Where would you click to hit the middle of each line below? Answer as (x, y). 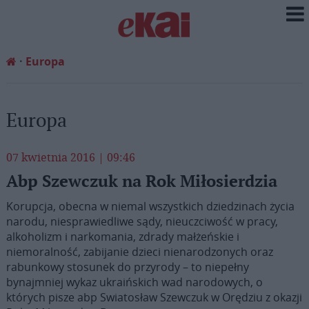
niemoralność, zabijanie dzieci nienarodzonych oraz (139, 252)
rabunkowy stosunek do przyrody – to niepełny (127, 267)
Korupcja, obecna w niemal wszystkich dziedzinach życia (150, 206)
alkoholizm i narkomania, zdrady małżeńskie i (122, 237)
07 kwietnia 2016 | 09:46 (70, 157)
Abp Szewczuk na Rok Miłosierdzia (141, 182)
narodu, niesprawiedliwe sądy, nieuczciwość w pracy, (142, 221)
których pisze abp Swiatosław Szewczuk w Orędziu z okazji (154, 297)
